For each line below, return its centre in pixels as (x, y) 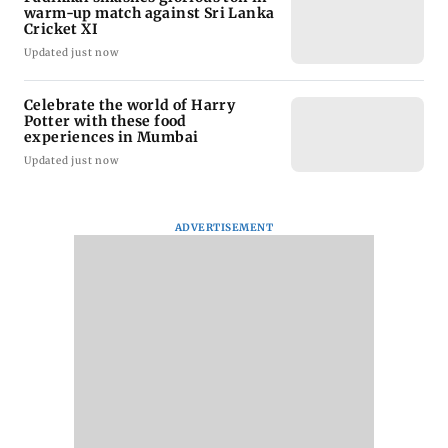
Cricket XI (61, 28)
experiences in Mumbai (111, 136)
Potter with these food (105, 120)
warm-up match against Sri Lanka (150, 12)
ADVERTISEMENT (224, 227)
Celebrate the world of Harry (130, 104)
